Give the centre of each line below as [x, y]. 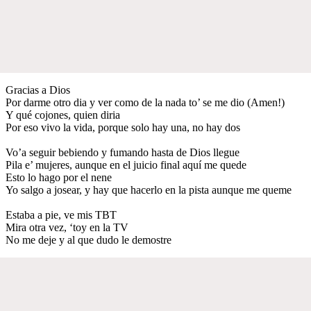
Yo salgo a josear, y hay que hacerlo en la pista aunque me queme [149, 190]
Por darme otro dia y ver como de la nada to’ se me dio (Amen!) [145, 102]
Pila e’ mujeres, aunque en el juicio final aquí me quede [126, 165]
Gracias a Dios [38, 90]
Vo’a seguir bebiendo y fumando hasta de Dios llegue [123, 152]
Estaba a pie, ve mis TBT [61, 215]
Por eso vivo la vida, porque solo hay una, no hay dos [123, 127]
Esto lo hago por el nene [59, 177]
